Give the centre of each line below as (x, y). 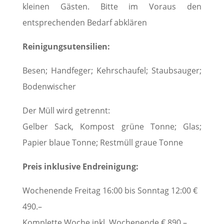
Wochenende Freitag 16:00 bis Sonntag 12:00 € (110, 190)
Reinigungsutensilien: (66, 46)
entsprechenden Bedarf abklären (84, 22)
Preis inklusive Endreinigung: (80, 166)
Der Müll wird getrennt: (66, 110)
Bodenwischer (49, 86)
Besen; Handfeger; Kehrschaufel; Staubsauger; (112, 70)
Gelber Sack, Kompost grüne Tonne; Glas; (112, 126)
